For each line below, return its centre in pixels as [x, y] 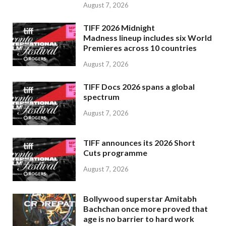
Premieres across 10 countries [140, 48]
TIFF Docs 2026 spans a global [139, 87]
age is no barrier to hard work [139, 219]
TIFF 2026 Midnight [119, 28]
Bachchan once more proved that [146, 209]
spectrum [101, 97]
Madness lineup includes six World [148, 38]
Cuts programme [115, 153]
